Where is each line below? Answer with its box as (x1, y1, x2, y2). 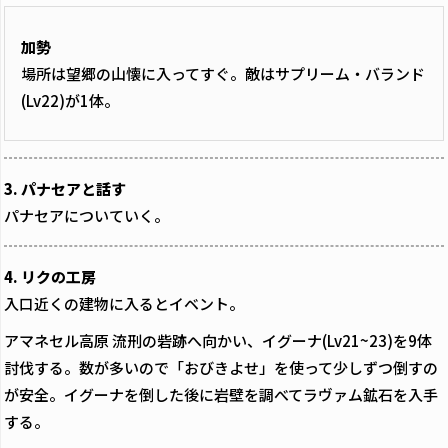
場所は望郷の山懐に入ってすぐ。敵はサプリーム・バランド (21, 62, 425, 84)
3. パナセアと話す (4, 177, 126, 199)
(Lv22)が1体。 (21, 89, 119, 111)
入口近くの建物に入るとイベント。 (4, 292, 244, 314)
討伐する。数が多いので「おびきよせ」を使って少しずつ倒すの (4, 356, 438, 378)
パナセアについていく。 (4, 204, 169, 226)
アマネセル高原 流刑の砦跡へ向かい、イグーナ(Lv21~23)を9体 (4, 329, 432, 351)
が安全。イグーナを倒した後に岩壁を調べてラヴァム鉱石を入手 (4, 383, 438, 405)
